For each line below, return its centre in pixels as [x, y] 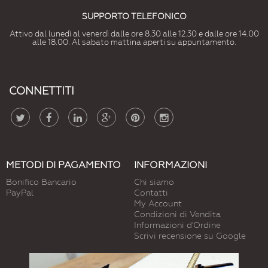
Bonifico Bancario [41, 182]
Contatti [151, 193]
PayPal [20, 193]
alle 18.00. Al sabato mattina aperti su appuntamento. [134, 42]
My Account [158, 204]
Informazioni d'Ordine [177, 225]
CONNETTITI [42, 91]
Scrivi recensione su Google [190, 236]
